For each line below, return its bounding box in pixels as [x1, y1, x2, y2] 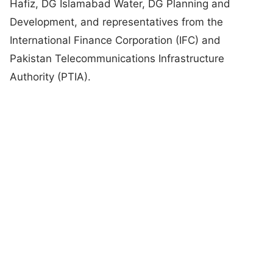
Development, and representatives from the [10, 15, 223, 28]
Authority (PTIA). [10, 70, 94, 83]
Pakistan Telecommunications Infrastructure [10, 52, 224, 65]
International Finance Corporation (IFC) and [10, 34, 221, 46]
